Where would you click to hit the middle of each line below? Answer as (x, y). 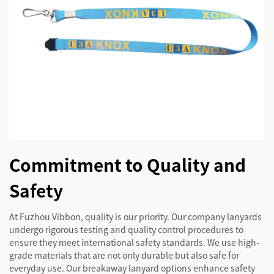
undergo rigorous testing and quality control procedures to (126, 230)
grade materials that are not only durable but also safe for (124, 255)
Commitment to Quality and (128, 165)
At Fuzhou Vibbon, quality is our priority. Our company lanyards (135, 217)
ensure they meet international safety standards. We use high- (134, 243)
